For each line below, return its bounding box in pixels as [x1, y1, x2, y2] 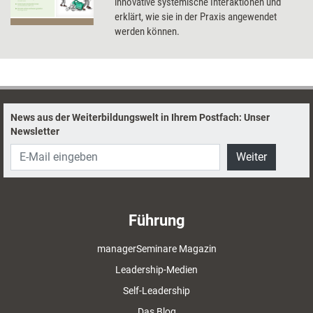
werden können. [115, 24, 180, 38]
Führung [128, 211, 185, 229]
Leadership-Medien [115, 263, 198, 275]
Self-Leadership [123, 284, 190, 296]
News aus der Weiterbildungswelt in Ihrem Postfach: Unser [10, 111, 270, 123]
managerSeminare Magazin [96, 242, 217, 254]
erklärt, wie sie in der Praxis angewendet [115, 10, 277, 23]
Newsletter [10, 125, 59, 137]
